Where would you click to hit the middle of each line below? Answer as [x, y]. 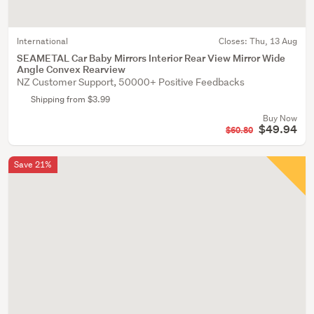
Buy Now [280, 118]
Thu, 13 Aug [273, 41]
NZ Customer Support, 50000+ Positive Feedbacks [131, 82]
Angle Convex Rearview [71, 69]
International [42, 41]
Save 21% [33, 164]
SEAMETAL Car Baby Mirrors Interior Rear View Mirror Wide [151, 58]
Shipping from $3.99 [70, 99]
